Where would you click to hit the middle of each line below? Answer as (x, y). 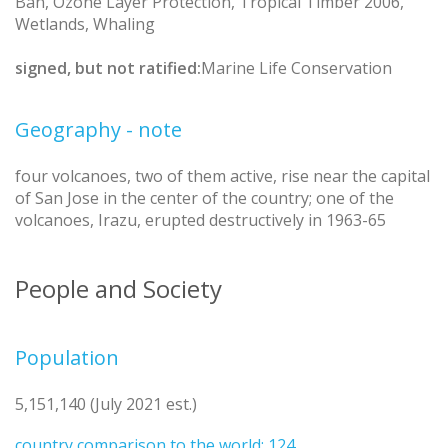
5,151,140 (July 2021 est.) (106, 403)
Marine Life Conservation (296, 67)
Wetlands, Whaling (85, 23)
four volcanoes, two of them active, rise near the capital (222, 175)
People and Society (118, 288)
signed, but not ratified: (108, 67)
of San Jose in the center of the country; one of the (204, 197)
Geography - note (98, 129)
